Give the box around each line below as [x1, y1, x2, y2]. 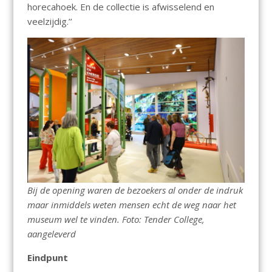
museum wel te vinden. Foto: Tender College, [27, 213, 205, 226]
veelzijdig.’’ [27, 15, 72, 28]
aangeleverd [27, 228, 76, 240]
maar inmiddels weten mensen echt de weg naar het [27, 199, 236, 211]
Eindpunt [27, 251, 68, 264]
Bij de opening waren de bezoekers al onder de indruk [27, 184, 243, 197]
